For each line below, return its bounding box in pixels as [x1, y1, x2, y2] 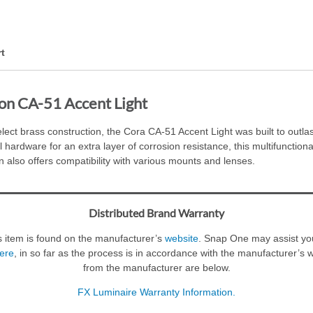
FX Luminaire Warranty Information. [78, 286, 235, 298]
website [164, 233, 198, 245]
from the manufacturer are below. [82, 262, 231, 274]
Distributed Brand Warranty [89, 206, 224, 220]
